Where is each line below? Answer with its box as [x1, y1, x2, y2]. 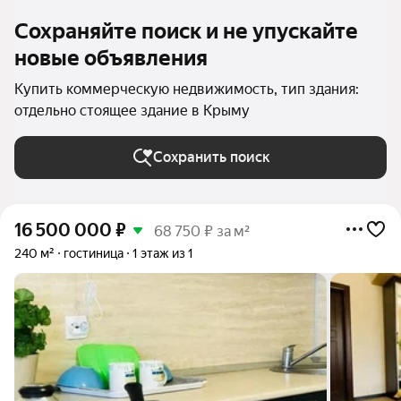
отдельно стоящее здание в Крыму [14, 102, 250, 119]
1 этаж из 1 [132, 246, 193, 260]
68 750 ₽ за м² [154, 223, 250, 240]
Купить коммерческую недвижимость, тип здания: [14, 81, 359, 98]
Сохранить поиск [152, 149, 270, 166]
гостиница [64, 246, 124, 260]
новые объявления [14, 46, 208, 71]
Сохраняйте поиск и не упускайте [14, 19, 358, 44]
